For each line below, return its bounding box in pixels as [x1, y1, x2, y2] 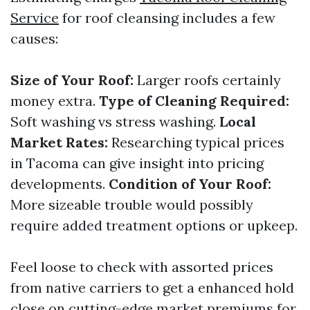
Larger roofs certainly [134, 71, 281, 89]
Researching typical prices [108, 134, 284, 152]
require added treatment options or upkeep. [10, 217, 298, 235]
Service [10, 9, 59, 27]
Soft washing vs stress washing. [10, 113, 219, 131]
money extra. [10, 92, 99, 110]
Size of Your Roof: [10, 71, 134, 89]
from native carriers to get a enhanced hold [10, 279, 294, 297]
